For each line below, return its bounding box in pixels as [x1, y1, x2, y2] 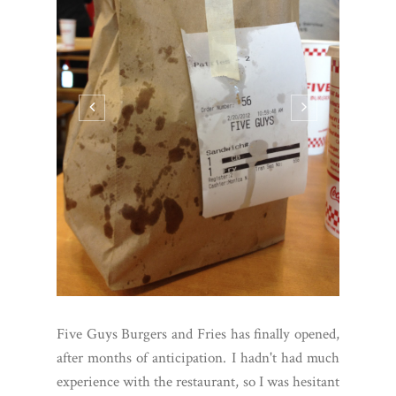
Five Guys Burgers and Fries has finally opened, [57, 324, 339, 345]
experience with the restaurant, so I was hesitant [57, 372, 339, 392]
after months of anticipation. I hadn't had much [57, 348, 339, 369]
